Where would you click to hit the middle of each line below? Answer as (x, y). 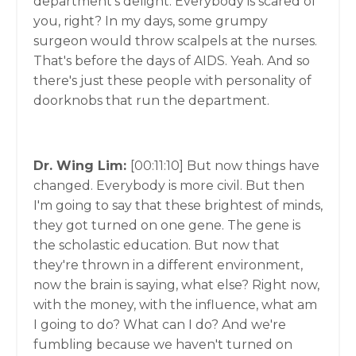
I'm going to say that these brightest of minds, (178, 205)
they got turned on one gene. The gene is (167, 225)
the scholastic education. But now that (157, 245)
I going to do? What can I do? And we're (160, 325)
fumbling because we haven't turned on (163, 344)
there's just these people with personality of (172, 81)
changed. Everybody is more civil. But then (169, 186)
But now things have (253, 166)
